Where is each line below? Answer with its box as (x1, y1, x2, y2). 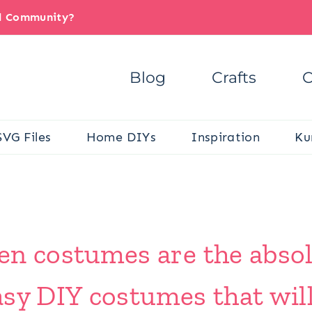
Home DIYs (86, 129, 156, 145)
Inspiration (191, 129, 260, 145)
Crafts (212, 68, 256, 87)
